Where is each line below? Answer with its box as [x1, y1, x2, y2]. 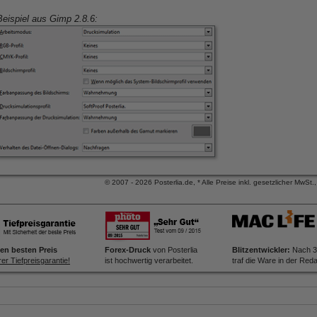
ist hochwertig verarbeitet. [105, 256, 193, 265]
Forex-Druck [105, 246, 151, 254]
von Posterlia [151, 246, 197, 254]
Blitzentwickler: [232, 246, 290, 254]
